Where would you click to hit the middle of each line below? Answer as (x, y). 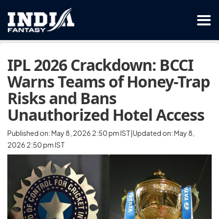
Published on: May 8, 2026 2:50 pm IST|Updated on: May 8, (101, 133)
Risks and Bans (62, 98)
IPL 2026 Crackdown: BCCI (100, 65)
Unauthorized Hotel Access (106, 115)
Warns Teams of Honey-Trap (109, 81)
